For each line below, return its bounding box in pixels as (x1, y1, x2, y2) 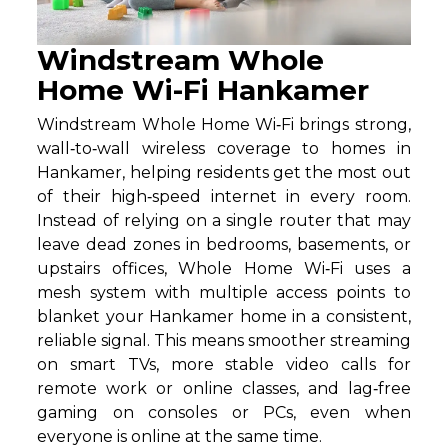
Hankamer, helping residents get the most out (37, 162, 411, 182)
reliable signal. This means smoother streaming (37, 330, 411, 350)
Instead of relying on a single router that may (37, 210, 411, 230)
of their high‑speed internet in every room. (37, 186, 411, 206)
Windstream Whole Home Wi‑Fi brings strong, (37, 114, 411, 134)
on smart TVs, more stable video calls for (37, 354, 411, 374)
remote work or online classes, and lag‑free (37, 378, 411, 398)
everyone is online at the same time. (37, 426, 323, 446)
